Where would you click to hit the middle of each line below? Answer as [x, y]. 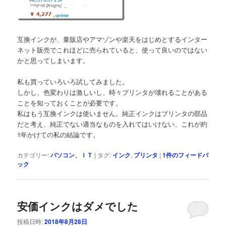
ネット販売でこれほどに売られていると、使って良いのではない [112, 50]
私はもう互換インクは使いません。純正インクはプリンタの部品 [112, 114]
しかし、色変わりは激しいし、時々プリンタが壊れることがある [112, 92]
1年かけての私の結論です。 [59, 135]
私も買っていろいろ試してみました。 [73, 82]
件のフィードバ [187, 155]
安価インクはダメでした [78, 206]
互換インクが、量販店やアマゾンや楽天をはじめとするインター [112, 39]
